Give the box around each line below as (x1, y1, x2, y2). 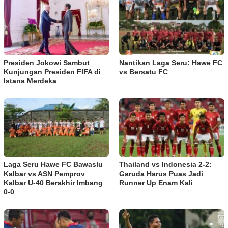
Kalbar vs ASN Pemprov (4, 169, 85, 178)
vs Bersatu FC (119, 67, 168, 76)
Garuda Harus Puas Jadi (119, 169, 203, 178)
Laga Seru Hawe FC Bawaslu (4, 160, 103, 168)
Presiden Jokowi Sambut (4, 58, 90, 67)
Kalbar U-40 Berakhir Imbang (4, 178, 103, 187)
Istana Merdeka (4, 76, 56, 85)
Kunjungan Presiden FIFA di (4, 67, 101, 76)
